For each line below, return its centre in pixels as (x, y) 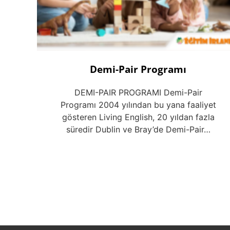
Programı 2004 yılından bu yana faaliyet (138, 105)
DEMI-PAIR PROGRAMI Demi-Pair (138, 93)
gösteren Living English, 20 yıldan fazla (138, 117)
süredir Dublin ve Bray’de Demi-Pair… (138, 130)
